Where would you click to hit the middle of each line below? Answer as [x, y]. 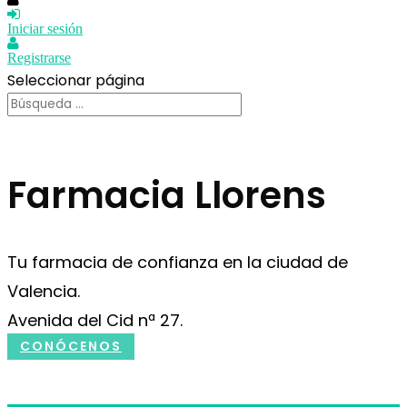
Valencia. [44, 291]
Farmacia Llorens [167, 196]
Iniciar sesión [45, 29]
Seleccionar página [76, 80]
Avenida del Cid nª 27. [95, 320]
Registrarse [39, 58]
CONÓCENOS [71, 347]
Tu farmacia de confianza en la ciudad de [178, 262]
